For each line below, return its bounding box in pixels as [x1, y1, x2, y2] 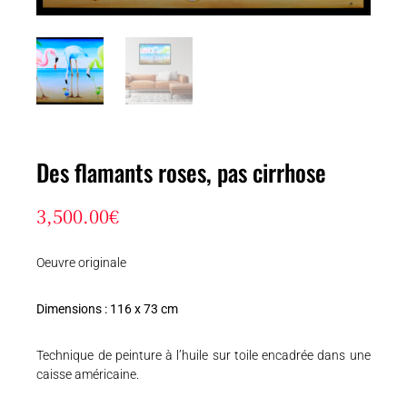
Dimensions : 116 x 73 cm [36, 301, 179, 316]
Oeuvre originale [36, 254, 127, 270]
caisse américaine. [36, 366, 140, 382]
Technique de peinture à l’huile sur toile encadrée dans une [36, 347, 371, 362]
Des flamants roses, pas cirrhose [36, 154, 327, 190]
